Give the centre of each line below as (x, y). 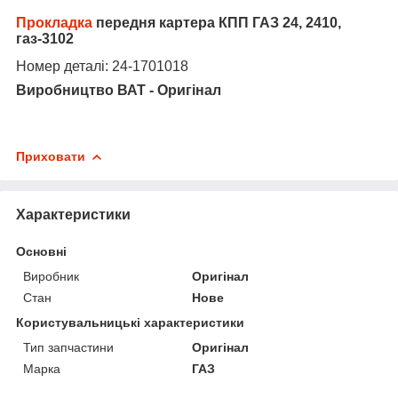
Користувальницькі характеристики (130, 322)
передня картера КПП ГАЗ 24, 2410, (217, 22)
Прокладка (54, 22)
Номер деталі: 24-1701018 (102, 66)
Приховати (51, 157)
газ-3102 (45, 38)
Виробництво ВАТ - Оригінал (119, 90)
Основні (41, 251)
